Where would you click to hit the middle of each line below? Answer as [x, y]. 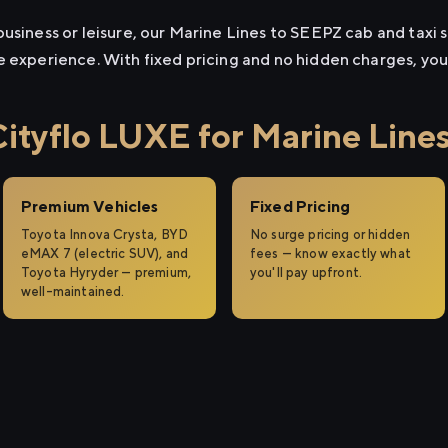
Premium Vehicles [90, 206]
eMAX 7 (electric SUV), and [105, 253]
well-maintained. [73, 291]
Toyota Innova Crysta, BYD [105, 234]
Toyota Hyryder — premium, [106, 272]
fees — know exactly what [330, 253]
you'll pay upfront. [306, 272]
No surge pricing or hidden [330, 234]
